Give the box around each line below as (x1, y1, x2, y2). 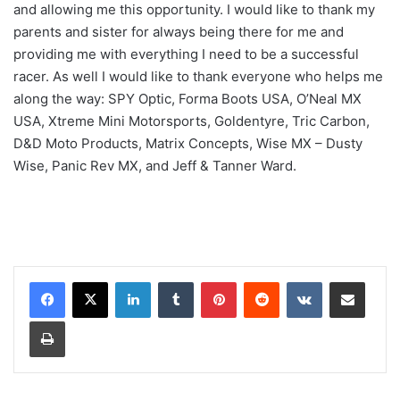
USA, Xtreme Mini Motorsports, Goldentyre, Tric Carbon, (13, 112, 370, 130)
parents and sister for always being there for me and (13, 23, 344, 41)
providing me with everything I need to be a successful (13, 46, 359, 63)
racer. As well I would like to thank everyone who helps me (13, 68, 383, 86)
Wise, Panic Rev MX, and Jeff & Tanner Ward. (13, 157, 296, 175)
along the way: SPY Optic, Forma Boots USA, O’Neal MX (13, 90, 362, 108)
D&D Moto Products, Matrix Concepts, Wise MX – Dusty (13, 135, 362, 153)
